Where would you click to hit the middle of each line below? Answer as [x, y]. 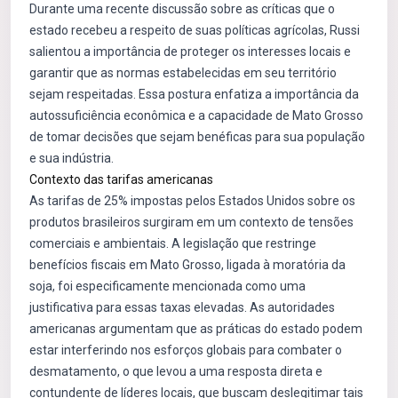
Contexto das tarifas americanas [121, 179]
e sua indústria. [72, 158]
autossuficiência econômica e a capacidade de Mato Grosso [196, 115]
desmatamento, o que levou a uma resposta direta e [176, 371]
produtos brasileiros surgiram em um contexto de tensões [191, 222]
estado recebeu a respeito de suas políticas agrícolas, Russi [195, 30]
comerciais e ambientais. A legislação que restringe [173, 243]
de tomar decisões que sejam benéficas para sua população [197, 137]
